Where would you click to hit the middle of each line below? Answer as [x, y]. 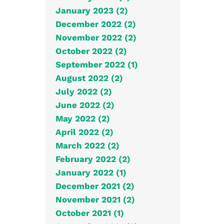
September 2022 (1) [97, 64]
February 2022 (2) [93, 159]
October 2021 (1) [90, 213]
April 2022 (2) [84, 132]
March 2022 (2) [87, 145]
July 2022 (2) [84, 91]
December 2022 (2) [96, 24]
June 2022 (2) [85, 105]
